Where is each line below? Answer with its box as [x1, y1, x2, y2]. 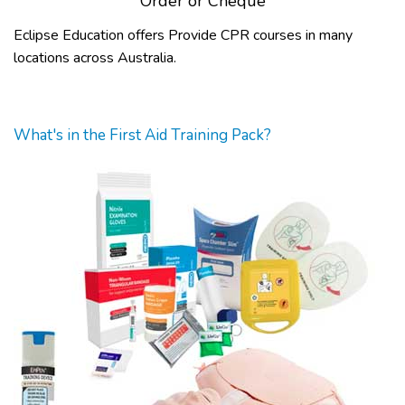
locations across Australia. [14, 48, 176, 68]
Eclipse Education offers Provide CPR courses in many [14, 25, 353, 45]
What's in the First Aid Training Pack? [14, 125, 271, 146]
